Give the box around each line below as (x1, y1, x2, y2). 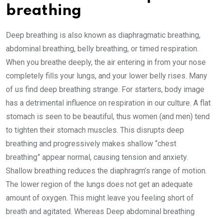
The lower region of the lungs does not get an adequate (6, 180, 193, 189)
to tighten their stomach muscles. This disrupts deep (6, 125, 184, 135)
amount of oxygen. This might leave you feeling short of (6, 193, 194, 202)
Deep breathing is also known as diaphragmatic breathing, (6, 31, 201, 40)
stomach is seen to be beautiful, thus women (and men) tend (6, 112, 210, 121)
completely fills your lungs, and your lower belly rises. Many (6, 71, 207, 80)
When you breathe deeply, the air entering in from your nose (6, 58, 206, 67)
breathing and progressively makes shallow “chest (6, 139, 176, 148)
